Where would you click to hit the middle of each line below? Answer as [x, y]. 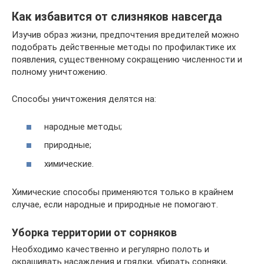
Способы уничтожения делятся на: [84, 99]
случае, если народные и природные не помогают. [115, 204]
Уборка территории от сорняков [94, 232]
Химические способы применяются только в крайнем [123, 192]
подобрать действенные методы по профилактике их [124, 47]
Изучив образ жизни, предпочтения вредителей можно [126, 35]
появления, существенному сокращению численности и [127, 60]
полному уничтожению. [60, 72]
